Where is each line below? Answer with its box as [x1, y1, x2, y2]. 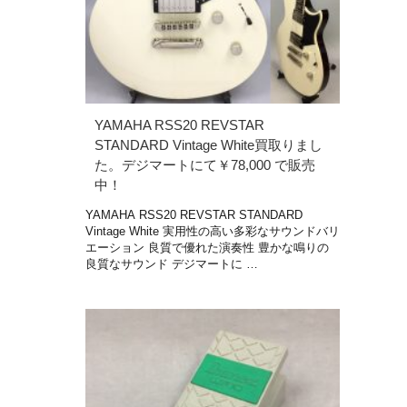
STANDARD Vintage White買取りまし [94, 136, 323, 153]
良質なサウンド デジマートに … [85, 256, 258, 271]
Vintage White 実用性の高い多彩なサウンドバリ [85, 223, 340, 238]
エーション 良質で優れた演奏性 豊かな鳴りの [85, 240, 329, 254]
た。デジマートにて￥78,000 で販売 [94, 156, 315, 173]
